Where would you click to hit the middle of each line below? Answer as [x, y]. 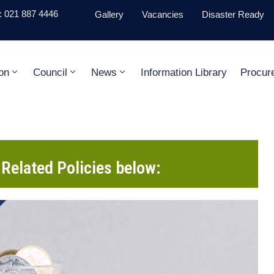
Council [50, 72]
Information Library [183, 72]
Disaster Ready [233, 14]
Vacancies [163, 14]
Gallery [109, 14]
